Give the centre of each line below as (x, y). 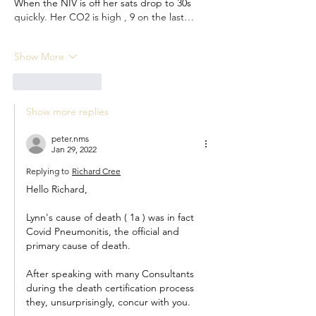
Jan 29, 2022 (74, 150)
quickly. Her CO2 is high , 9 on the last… (104, 17)
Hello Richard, (57, 189)
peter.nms (70, 139)
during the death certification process (111, 288)
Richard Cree (96, 171)
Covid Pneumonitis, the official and (104, 232)
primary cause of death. (78, 246)
